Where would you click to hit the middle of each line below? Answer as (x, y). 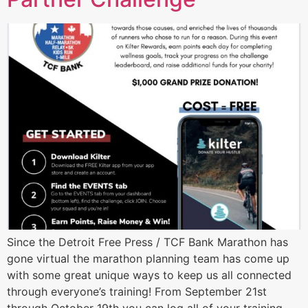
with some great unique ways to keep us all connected (149, 275)
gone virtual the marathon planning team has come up (148, 258)
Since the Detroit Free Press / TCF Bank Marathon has (147, 242)
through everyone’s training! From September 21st (137, 291)
